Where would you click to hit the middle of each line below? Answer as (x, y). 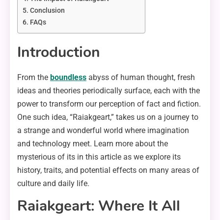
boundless (68, 77)
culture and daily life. (53, 183)
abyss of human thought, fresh (141, 77)
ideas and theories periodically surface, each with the (109, 90)
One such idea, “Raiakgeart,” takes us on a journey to (108, 117)
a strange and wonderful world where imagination (103, 130)
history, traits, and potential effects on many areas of (108, 170)
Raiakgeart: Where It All (99, 206)
